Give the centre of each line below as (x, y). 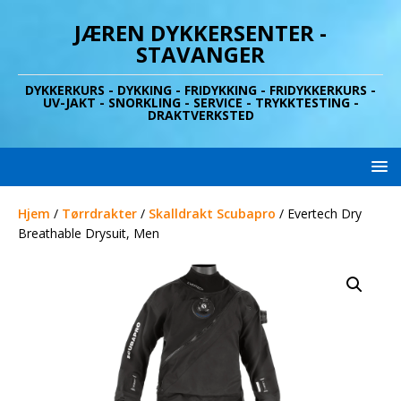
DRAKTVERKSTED (200, 115)
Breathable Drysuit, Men (89, 233)
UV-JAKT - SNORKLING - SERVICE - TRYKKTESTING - (200, 102)
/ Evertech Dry (319, 213)
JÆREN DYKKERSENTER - (200, 33)
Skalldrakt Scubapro (212, 213)
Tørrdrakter (99, 213)
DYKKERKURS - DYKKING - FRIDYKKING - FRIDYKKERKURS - (200, 90)
